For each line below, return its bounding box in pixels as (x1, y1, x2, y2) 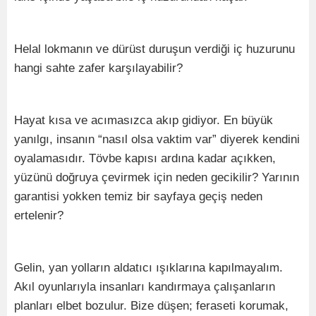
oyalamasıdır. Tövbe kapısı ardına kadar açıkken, (14, 152, 276, 165)
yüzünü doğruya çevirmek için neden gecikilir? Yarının (14, 171, 299, 184)
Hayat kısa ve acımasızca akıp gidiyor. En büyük (14, 114, 273, 127)
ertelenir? (14, 209, 63, 222)
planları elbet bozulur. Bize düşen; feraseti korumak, (14, 299, 288, 312)
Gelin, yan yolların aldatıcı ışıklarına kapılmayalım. (14, 261, 283, 274)
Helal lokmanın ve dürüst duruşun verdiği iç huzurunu (14, 42, 295, 56)
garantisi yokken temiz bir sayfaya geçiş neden (14, 190, 262, 203)
